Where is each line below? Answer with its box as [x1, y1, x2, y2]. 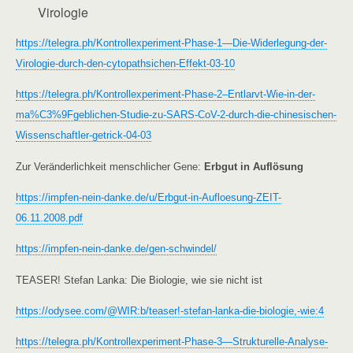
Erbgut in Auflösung [204, 160, 303, 173]
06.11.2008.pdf [16, 211, 83, 224]
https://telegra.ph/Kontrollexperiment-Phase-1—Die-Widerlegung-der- [16, 36, 327, 49]
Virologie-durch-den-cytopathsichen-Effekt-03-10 [16, 57, 235, 69]
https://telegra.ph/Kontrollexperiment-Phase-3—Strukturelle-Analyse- [16, 336, 328, 348]
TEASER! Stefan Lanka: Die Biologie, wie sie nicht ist [16, 273, 262, 286]
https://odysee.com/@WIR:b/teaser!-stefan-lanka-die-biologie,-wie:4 [16, 304, 324, 317]
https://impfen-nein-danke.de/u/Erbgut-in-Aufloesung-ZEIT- [16, 191, 281, 203]
